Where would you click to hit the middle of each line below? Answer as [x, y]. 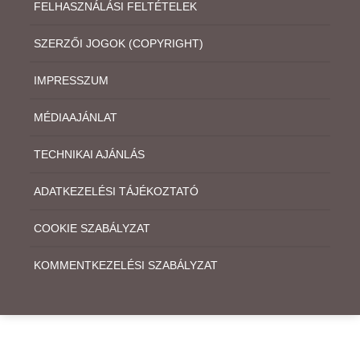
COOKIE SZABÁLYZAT [92, 228]
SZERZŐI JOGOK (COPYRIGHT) [119, 43]
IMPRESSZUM [71, 80]
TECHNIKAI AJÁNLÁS [89, 154]
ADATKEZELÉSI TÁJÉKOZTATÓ [116, 191]
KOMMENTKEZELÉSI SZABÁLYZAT [126, 265]
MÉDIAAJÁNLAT [76, 117]
